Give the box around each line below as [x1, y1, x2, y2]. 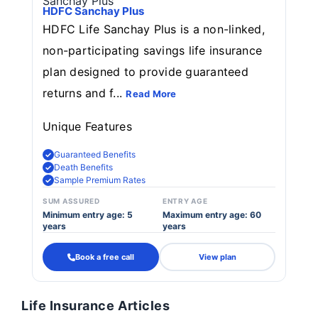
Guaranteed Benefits [54, 149, 136, 160]
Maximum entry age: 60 [163, 209, 261, 220]
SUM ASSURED [43, 197, 100, 205]
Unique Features [43, 119, 132, 133]
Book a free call [75, 251, 134, 262]
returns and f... [43, 86, 126, 100]
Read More [126, 88, 177, 99]
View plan [198, 251, 236, 262]
